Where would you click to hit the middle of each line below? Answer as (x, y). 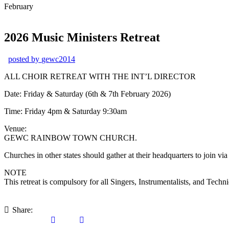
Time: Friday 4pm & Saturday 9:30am (65, 111)
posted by (25, 59)
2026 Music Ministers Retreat (82, 37)
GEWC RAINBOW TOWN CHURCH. (71, 138)
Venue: (15, 128)
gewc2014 (58, 59)
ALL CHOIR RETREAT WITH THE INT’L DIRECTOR (100, 76)
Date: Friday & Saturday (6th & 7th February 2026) (87, 94)
